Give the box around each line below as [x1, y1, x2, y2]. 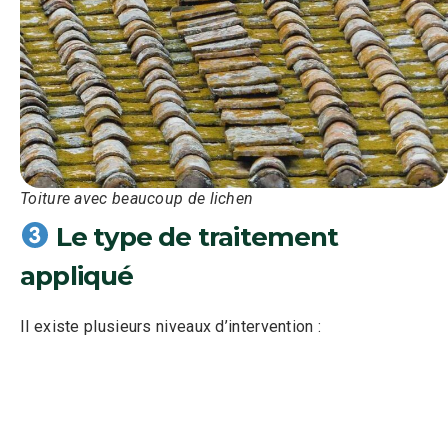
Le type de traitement [49, 220, 339, 253]
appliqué [20, 259, 134, 292]
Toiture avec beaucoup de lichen [20, 188, 254, 208]
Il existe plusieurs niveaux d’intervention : [20, 316, 322, 336]
